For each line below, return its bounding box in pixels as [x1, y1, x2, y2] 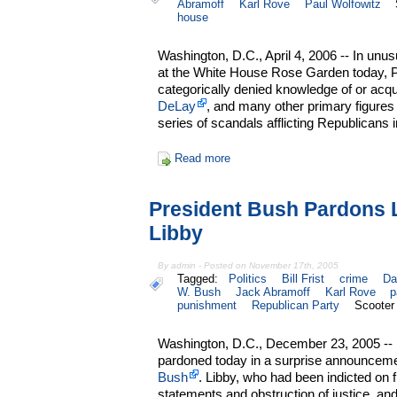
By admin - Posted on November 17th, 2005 [158, 260, 339, 270]
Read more [174, 152, 230, 166]
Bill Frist [282, 271, 325, 285]
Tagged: [177, 271, 225, 285]
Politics [229, 271, 268, 285]
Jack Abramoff [235, 284, 310, 299]
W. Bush [177, 284, 221, 299]
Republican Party [251, 298, 339, 312]
